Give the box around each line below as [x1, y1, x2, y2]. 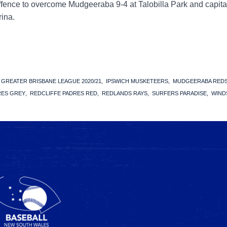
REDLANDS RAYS [102, 90, 147, 97]
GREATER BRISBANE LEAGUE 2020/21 [1, 78, 101, 85]
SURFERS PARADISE [152, 90, 207, 97]
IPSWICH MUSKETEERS [106, 78, 168, 85]
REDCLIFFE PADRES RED [30, 90, 97, 97]
